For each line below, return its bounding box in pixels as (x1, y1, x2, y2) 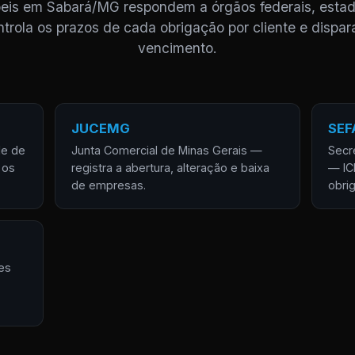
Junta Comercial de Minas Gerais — (71, 143, 262, 157)
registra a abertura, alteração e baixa (71, 161, 269, 174)
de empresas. (71, 178, 146, 192)
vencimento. (138, 40, 217, 56)
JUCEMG (71, 120, 130, 136)
